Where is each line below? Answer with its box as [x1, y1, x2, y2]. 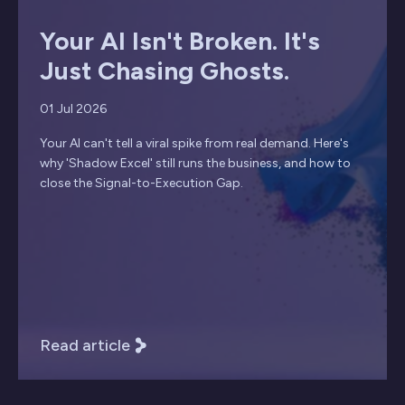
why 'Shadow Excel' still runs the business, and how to [40, 155, 351, 171]
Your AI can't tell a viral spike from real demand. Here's [40, 135, 349, 151]
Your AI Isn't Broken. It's [40, 24, 320, 56]
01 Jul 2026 [40, 100, 107, 117]
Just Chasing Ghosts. [40, 54, 289, 86]
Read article [40, 334, 130, 355]
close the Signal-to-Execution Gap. [40, 174, 243, 191]
